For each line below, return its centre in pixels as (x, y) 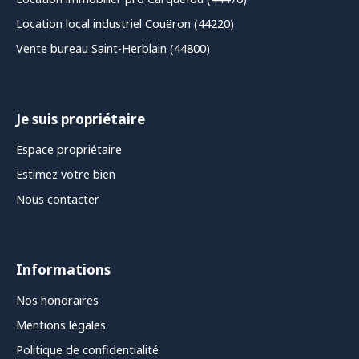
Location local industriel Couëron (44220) (125, 24)
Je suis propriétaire (81, 119)
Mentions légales (61, 325)
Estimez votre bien (66, 175)
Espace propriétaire (69, 150)
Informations (63, 270)
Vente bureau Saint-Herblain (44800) (113, 49)
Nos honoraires (57, 301)
